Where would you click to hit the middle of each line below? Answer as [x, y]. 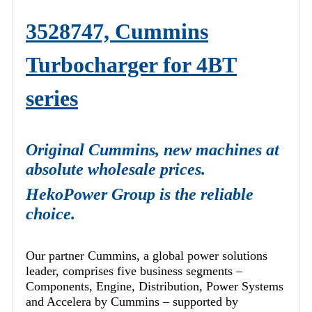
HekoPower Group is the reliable [140, 195]
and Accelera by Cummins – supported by [132, 302]
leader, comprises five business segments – [134, 271]
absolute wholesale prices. [116, 170]
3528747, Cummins [117, 32]
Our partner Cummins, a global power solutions [147, 256]
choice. [50, 214]
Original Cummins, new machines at [153, 150]
